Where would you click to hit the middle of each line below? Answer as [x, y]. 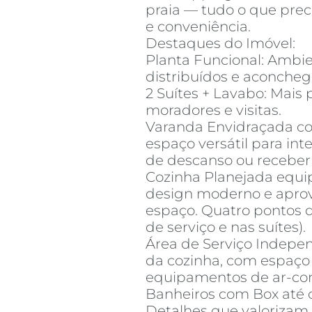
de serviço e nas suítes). [226, 227]
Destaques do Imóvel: [220, 43]
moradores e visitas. [213, 110]
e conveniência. [198, 26]
